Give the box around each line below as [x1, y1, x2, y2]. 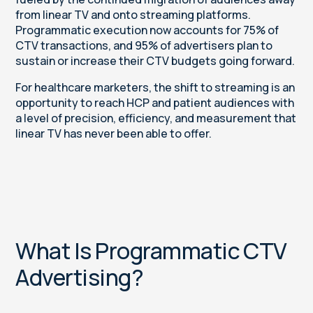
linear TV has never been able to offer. [15, 126, 212, 142]
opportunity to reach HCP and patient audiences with [15, 95, 295, 111]
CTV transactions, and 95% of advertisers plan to [15, 38, 273, 54]
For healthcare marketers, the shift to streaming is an [15, 80, 296, 96]
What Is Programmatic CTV [15, 235, 287, 267]
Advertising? [15, 262, 144, 293]
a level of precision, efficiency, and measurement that [15, 110, 297, 126]
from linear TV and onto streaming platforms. [15, 7, 252, 23]
